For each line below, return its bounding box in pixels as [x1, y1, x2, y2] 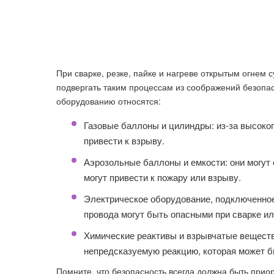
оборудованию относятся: [56, 95, 161, 107]
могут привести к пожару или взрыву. [84, 171, 241, 183]
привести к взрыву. [84, 134, 165, 147]
